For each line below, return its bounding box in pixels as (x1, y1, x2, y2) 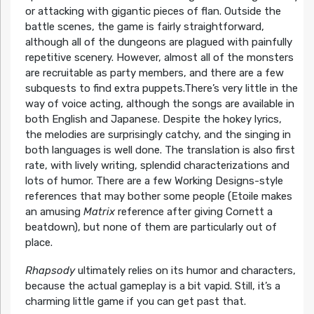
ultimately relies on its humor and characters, (74, 264, 296, 277)
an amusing (25, 205, 83, 218)
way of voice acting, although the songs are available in (25, 97, 294, 110)
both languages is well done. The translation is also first (25, 143, 295, 156)
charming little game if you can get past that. (25, 294, 246, 308)
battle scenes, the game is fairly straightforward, (25, 20, 264, 33)
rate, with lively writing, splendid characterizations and (25, 158, 289, 172)
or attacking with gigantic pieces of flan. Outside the (25, 4, 281, 18)
